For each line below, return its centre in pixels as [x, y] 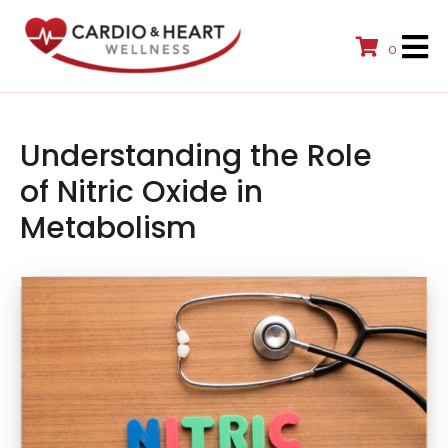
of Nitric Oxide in [141, 192]
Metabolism [108, 228]
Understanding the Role [196, 156]
